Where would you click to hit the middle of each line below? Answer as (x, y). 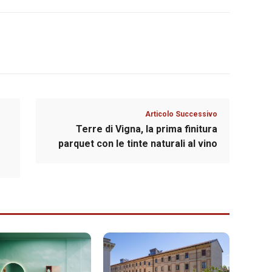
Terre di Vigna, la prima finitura (146, 129)
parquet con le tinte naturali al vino (138, 143)
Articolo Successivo (181, 114)
